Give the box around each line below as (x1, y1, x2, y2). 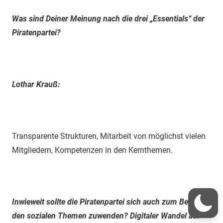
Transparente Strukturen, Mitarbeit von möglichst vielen (12, 131, 206, 141)
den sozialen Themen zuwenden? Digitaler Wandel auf (12, 211, 200, 221)
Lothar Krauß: (12, 79, 60, 89)
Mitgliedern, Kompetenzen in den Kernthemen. (12, 145, 173, 155)
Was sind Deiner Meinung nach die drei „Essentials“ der (12, 13, 205, 23)
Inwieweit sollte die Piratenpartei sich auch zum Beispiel (12, 197, 207, 207)
